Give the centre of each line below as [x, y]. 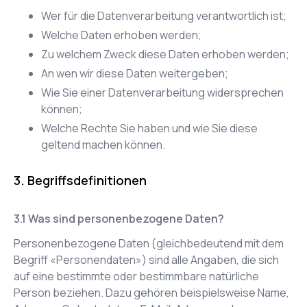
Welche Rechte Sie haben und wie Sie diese [149, 128]
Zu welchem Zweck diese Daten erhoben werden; [165, 54]
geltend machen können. [103, 145]
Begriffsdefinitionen [87, 180]
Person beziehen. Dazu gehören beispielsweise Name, [151, 293]
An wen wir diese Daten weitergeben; [135, 73]
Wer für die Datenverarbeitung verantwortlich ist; [164, 16]
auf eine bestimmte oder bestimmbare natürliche [136, 276]
